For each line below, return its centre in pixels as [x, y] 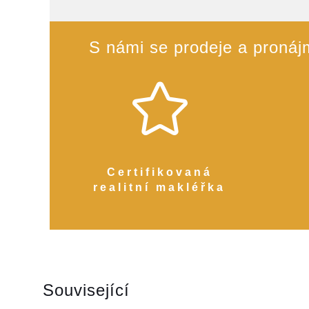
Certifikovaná [159, 172]
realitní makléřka [160, 187]
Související [86, 290]
